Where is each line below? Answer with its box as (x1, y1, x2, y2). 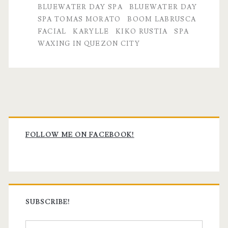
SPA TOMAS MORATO (37, 15, 121, 23)
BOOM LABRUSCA (127, 15, 196, 23)
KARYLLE (73, 27, 109, 36)
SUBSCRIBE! (25, 198, 71, 206)
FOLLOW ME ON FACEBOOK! (25, 131, 134, 139)
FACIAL (37, 27, 67, 36)
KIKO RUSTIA (116, 27, 168, 36)
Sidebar (8, 127, 77, 154)
